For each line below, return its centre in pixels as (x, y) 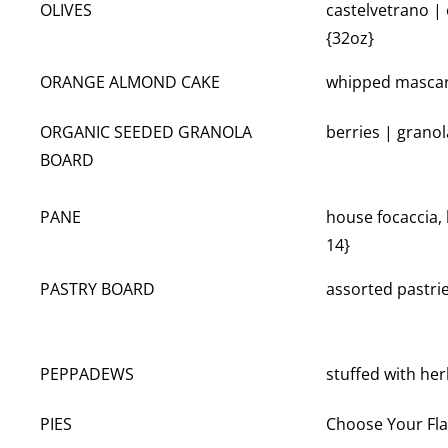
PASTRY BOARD (97, 289)
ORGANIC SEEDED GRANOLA (146, 132)
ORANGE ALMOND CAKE (130, 82)
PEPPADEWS (87, 374)
